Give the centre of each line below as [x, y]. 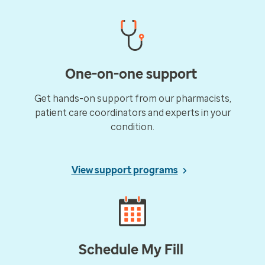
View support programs [125, 170]
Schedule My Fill [132, 250]
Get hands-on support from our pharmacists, [132, 99]
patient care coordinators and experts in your [132, 113]
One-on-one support [132, 74]
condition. [132, 127]
